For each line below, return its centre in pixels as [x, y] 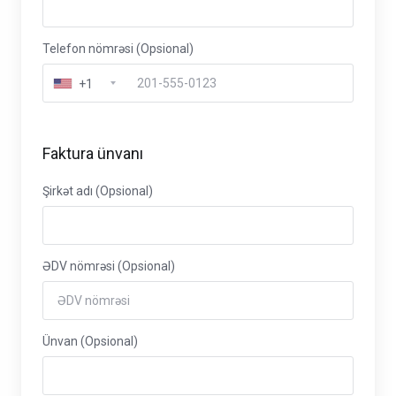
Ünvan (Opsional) [90, 341]
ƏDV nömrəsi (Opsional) [109, 266]
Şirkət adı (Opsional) [98, 191]
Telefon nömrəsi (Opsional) [118, 49]
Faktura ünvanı [93, 153]
